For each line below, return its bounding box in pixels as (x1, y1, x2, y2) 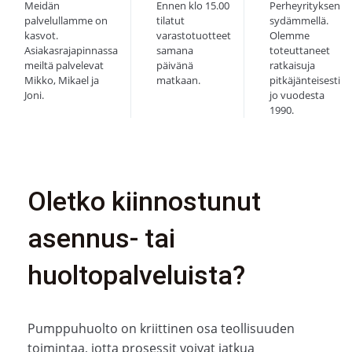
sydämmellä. (269, 13, 328, 28)
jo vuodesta (269, 88, 324, 103)
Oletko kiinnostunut (27, 185, 261, 218)
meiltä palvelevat (24, 58, 104, 73)
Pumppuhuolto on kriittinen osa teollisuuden (27, 319, 295, 337)
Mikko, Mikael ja (24, 73, 99, 88)
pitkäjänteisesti (269, 73, 340, 88)
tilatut (156, 13, 185, 28)
